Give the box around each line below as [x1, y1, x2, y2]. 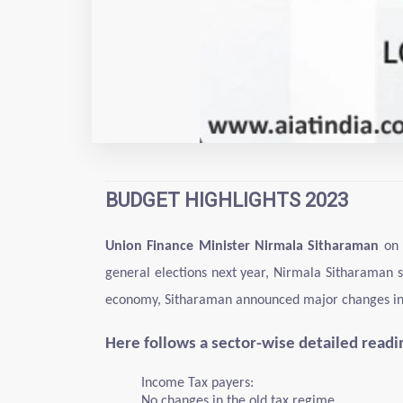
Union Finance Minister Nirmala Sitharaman [105, 239, 380, 254]
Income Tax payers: [141, 376, 254, 390]
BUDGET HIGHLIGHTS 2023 [105, 189, 348, 211]
